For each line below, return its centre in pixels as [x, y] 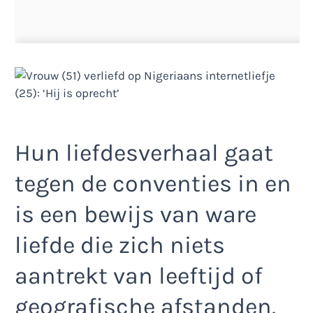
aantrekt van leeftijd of [139, 276]
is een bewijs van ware [136, 214]
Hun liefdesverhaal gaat [144, 153]
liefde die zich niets [120, 245]
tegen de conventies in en [153, 183]
